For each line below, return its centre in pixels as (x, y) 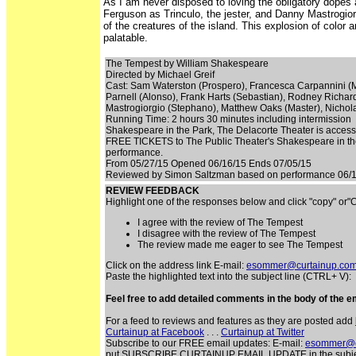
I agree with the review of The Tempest (220, 222)
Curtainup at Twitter (263, 332)
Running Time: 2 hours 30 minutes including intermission (228, 119)
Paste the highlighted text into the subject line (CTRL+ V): (228, 277)
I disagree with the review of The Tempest (226, 234)
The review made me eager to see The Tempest (240, 245)
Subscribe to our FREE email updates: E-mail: (205, 343)
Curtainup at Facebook (155, 332)
